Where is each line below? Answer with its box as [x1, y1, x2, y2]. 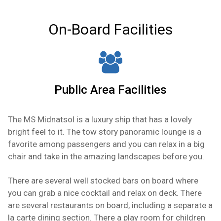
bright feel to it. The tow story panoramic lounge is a [8, 127, 201, 137]
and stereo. [16, 3, 60, 14]
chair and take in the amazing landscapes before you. [8, 151, 204, 162]
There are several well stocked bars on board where [8, 176, 198, 186]
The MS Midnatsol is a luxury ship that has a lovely [8, 114, 192, 125]
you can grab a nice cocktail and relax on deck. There [8, 188, 202, 198]
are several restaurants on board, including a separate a [8, 200, 213, 211]
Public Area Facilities [54, 83, 167, 97]
